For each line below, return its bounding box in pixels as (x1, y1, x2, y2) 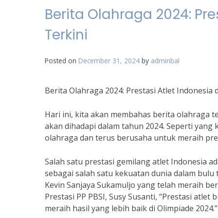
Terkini (45, 25, 88, 44)
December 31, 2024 (78, 56, 140, 65)
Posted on (45, 56, 78, 65)
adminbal (151, 56, 180, 65)
